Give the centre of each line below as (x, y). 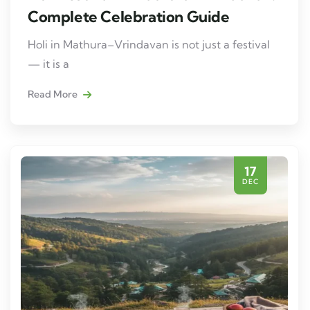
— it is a (48, 63)
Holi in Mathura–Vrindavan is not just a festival (149, 44)
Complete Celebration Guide (129, 16)
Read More (54, 94)
